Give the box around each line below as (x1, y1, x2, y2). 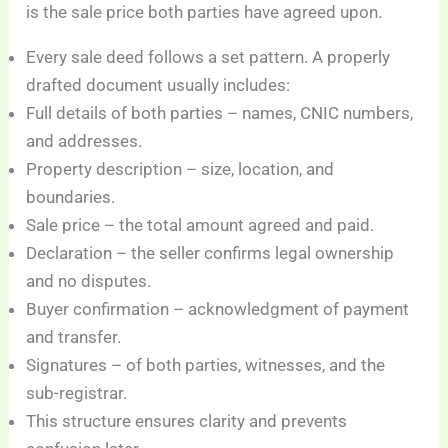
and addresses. (26, 131, 143, 152)
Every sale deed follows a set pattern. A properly (26, 47, 391, 68)
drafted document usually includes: (26, 75, 291, 96)
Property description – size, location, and (26, 159, 335, 180)
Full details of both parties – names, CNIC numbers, (26, 103, 414, 124)
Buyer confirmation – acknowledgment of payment (26, 299, 410, 320)
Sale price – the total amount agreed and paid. (26, 215, 375, 236)
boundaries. (26, 187, 116, 208)
